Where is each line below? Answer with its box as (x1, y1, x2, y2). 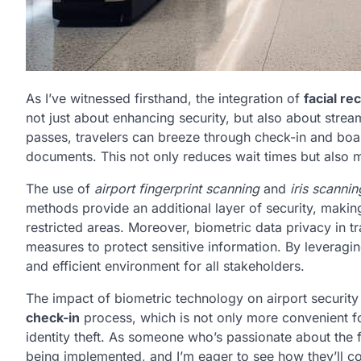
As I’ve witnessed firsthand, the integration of (26, 90, 304, 107)
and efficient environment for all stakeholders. (26, 258, 305, 275)
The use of (26, 180, 94, 197)
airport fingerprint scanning (94, 180, 259, 197)
